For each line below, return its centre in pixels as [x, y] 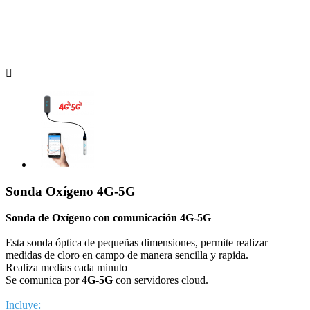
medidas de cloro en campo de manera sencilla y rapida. [127, 255]
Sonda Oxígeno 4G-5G [71, 191]
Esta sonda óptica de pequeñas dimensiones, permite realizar [137, 243]
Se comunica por [44, 280]
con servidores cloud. [162, 280]
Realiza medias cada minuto [66, 268]
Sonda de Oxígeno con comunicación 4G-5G [108, 218]
